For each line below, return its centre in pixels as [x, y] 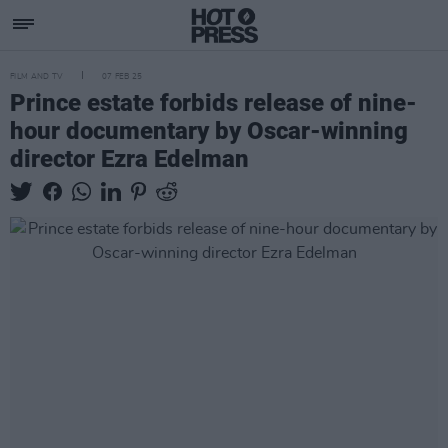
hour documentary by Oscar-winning [209, 131]
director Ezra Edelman [129, 159]
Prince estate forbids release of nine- [213, 103]
